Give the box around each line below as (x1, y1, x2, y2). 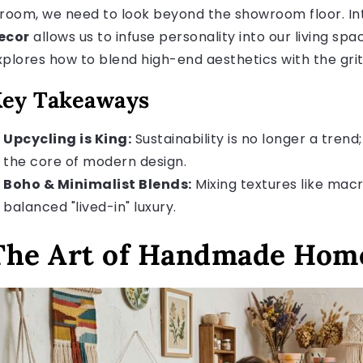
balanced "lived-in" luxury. (3, 198, 177, 217)
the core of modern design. (3, 152, 186, 172)
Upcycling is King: (3, 130, 131, 149)
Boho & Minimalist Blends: (3, 175, 192, 194)
